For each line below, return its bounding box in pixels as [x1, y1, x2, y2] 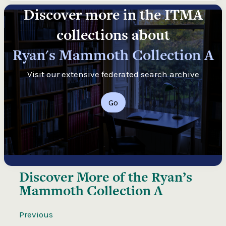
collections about [56, 24, 170, 45]
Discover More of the [19, 167, 151, 186]
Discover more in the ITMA [23, 4, 203, 25]
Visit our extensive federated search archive [27, 69, 199, 79]
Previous [19, 209, 53, 219]
